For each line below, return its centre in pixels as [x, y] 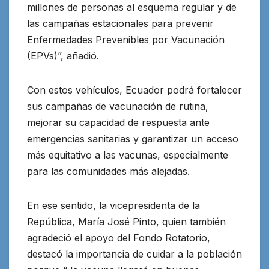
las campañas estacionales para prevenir [120, 24]
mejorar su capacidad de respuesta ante [118, 123]
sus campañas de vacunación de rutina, [118, 107]
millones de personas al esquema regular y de [132, 8]
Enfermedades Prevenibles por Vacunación [126, 40]
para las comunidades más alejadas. [108, 171]
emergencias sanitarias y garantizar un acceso [133, 139]
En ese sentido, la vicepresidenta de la [113, 206]
